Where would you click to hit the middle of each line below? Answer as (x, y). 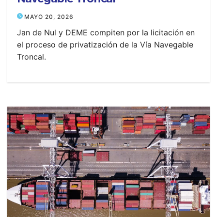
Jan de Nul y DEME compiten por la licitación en (106, 32)
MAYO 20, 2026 (49, 17)
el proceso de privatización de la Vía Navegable (105, 45)
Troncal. (31, 57)
